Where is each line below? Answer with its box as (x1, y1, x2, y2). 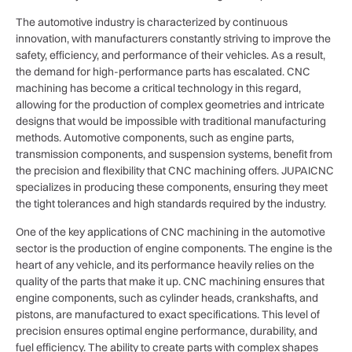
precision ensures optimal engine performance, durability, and (16, 323, 317, 338)
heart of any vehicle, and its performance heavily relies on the (16, 257, 314, 272)
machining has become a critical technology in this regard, (16, 81, 301, 96)
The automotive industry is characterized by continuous (16, 15, 288, 30)
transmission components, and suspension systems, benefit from (16, 147, 332, 162)
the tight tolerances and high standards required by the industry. (16, 196, 326, 211)
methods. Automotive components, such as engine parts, (16, 130, 294, 145)
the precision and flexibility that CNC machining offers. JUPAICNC (16, 163, 334, 178)
